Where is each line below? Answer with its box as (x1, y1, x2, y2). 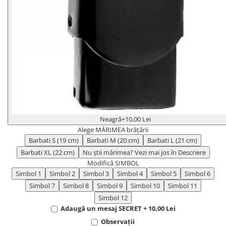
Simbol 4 (117, 168, 143, 178)
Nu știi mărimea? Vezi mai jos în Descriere (82, 147, 206, 157)
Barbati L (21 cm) (147, 135, 197, 145)
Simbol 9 (96, 181, 123, 190)
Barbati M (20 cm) (87, 135, 139, 145)
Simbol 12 (98, 193, 128, 202)
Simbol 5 (151, 168, 177, 178)
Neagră (99, 114, 122, 124)
